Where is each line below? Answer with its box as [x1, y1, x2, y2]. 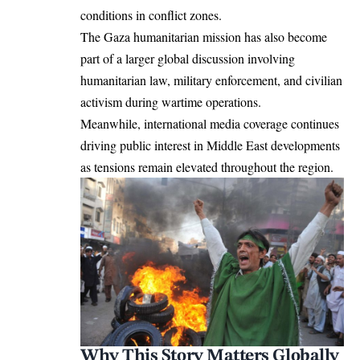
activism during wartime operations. [80, 92, 261, 110]
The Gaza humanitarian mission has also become [80, 27, 327, 45]
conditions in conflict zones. [80, 6, 222, 23]
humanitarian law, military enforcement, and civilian [80, 71, 342, 88]
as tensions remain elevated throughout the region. [80, 157, 333, 175]
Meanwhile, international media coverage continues [80, 114, 339, 132]
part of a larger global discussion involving [80, 49, 295, 67]
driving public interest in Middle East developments [80, 136, 340, 153]
